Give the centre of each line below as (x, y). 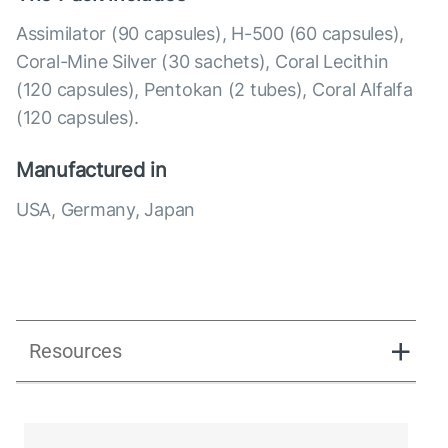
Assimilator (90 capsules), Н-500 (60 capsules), (210, 34)
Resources (75, 351)
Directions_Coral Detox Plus (220, 425)
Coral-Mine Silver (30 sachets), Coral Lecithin (202, 62)
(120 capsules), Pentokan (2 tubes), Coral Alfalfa (214, 90)
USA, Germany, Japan (106, 210)
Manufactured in (91, 170)
